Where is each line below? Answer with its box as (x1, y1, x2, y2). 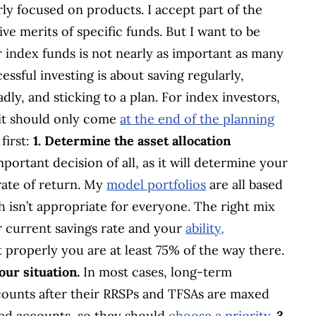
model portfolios (107, 176, 207, 193)
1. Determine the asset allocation (33, 132, 231, 149)
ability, (186, 219, 225, 236)
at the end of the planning (120, 110, 275, 127)
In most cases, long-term (83, 263, 233, 280)
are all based (206, 176, 284, 193)
